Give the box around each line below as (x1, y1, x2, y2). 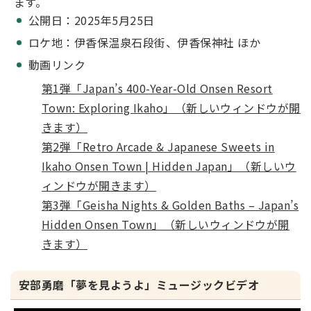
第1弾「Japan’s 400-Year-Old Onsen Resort (42, 80, 273, 96)
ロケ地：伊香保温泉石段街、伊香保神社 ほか (28, 34, 261, 51)
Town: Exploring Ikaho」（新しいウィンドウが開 (42, 99, 301, 116)
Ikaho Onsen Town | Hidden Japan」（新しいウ (42, 158, 296, 174)
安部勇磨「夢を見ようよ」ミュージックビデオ (19, 276, 260, 293)
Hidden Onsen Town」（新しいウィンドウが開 (42, 216, 289, 233)
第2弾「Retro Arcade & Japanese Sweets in (42, 138, 275, 155)
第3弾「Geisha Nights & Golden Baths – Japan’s (42, 196, 299, 213)
